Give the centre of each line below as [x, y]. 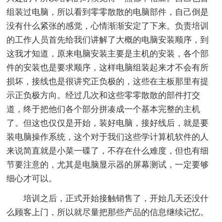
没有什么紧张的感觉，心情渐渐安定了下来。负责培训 [108, 26]
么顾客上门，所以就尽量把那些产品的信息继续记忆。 [108, 212]
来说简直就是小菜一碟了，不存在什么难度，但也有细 [108, 151]
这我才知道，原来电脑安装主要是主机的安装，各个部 [108, 54]
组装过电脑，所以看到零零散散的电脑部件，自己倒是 [108, 12]
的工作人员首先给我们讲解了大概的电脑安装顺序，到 [108, 40]
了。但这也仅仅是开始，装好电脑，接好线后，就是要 [108, 123]
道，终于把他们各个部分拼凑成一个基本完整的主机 [104, 109]
